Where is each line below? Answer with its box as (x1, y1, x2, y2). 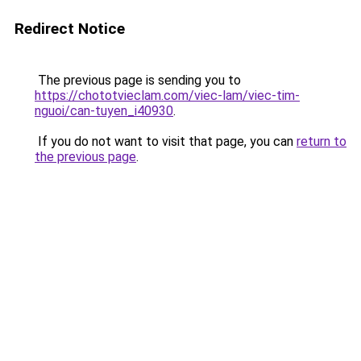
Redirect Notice (15, 19, 125, 38)
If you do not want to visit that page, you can (35, 134, 297, 149)
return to (297, 134, 346, 149)
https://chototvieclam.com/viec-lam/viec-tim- (35, 88, 300, 103)
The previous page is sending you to (35, 73, 241, 88)
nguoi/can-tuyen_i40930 (35, 103, 173, 118)
